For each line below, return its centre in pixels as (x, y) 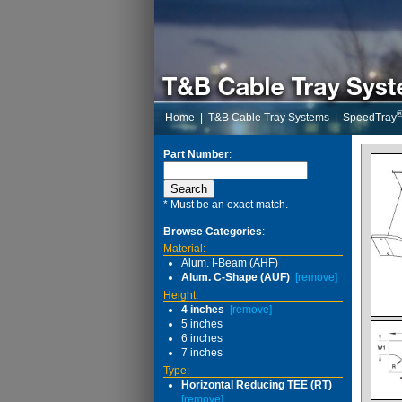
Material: (184, 249)
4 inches (203, 310)
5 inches (202, 324)
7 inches (202, 353)
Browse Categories (213, 232)
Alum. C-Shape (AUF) (236, 277)
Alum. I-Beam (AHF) (230, 263)
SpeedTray (370, 118)
